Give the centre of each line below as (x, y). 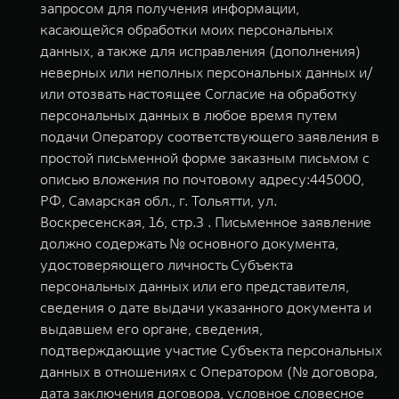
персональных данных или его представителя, (195, 286)
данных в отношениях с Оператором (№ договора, (209, 371)
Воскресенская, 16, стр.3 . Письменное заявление (206, 222)
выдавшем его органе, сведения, (151, 329)
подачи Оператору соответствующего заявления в (210, 136)
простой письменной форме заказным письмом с (205, 158)
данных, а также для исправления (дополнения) (200, 51)
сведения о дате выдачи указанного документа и (206, 307)
